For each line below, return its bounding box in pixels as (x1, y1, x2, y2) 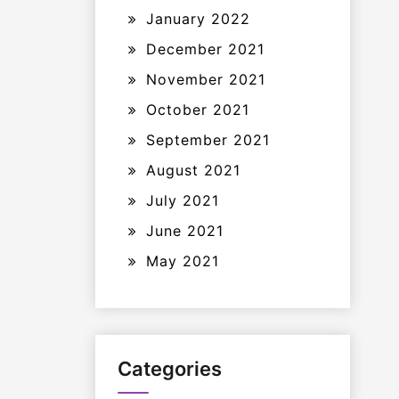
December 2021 (146, 40, 265, 58)
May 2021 (146, 252, 219, 270)
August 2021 (146, 161, 240, 179)
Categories (118, 357, 222, 380)
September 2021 (146, 131, 270, 149)
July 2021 (146, 191, 219, 209)
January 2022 (146, 10, 250, 28)
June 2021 (146, 222, 224, 240)
